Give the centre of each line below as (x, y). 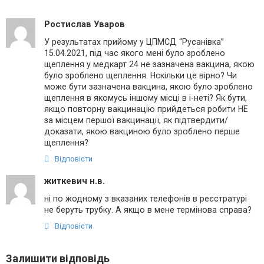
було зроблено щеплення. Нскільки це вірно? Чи (141, 75)
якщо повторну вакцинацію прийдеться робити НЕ (146, 109)
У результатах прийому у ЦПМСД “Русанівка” (134, 42)
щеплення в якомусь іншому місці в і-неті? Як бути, (146, 98)
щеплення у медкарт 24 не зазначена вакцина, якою (149, 64)
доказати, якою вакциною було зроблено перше (142, 131)
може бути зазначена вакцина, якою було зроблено (148, 86)
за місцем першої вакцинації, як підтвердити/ (136, 120)
